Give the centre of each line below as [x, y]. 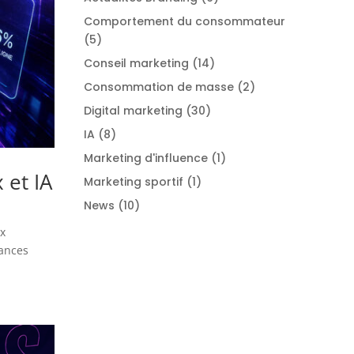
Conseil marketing [136, 63]
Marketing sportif [133, 181]
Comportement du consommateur [184, 21]
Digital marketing [133, 110]
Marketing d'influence [145, 158]
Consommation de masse [158, 87]
